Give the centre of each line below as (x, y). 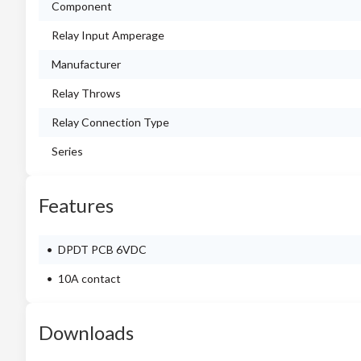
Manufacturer (86, 64)
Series (67, 151)
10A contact (89, 278)
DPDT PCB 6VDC (102, 249)
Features (76, 205)
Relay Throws (86, 93)
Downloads (86, 332)
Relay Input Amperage (108, 35)
